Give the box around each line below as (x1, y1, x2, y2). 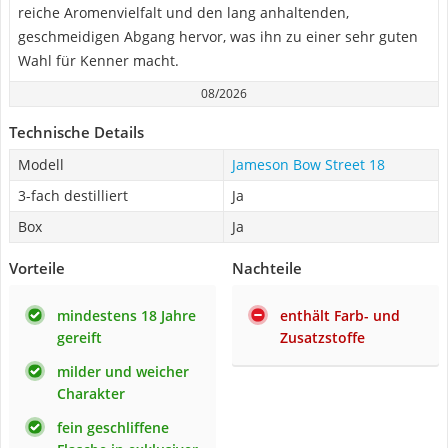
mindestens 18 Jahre (57, 306, 196, 325)
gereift (57, 328, 102, 347)
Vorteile (9, 258, 65, 278)
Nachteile (232, 258, 302, 278)
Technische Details (9, 122, 144, 142)
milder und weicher (57, 362, 189, 381)
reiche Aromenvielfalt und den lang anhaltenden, (18, 3, 349, 22)
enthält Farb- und (280, 306, 400, 325)
